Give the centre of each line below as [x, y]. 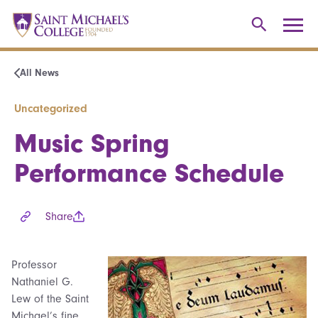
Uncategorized [51, 108]
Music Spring [92, 143]
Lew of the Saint [50, 298]
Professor [34, 264]
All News [39, 73]
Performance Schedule [149, 173]
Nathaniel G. [42, 281]
